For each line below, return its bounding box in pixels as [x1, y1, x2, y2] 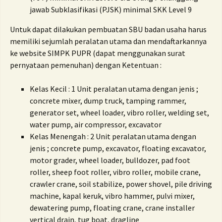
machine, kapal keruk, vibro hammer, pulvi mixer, [30, 191, 195, 201]
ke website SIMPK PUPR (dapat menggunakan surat [10, 48, 185, 58]
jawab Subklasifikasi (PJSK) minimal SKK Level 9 [30, 4, 192, 14]
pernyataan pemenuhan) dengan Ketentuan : [10, 60, 162, 70]
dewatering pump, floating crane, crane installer [30, 203, 195, 213]
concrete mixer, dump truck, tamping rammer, [30, 96, 186, 106]
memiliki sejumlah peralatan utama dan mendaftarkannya [10, 36, 207, 46]
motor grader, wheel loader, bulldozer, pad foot [30, 155, 190, 165]
